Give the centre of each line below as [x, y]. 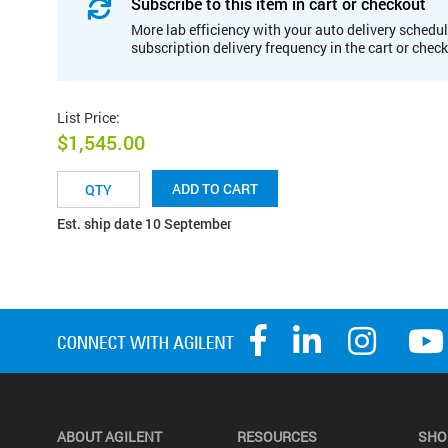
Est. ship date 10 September [144, 224]
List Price [86, 117]
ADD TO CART [215, 189]
